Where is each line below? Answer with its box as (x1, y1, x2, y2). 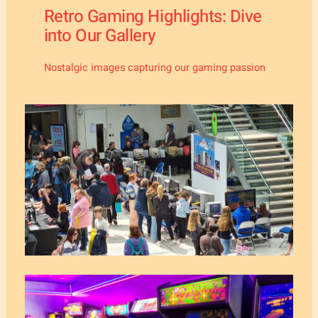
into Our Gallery (43, 23, 156, 49)
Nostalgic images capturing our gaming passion (43, 60, 265, 76)
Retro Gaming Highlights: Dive (43, 4, 262, 30)
